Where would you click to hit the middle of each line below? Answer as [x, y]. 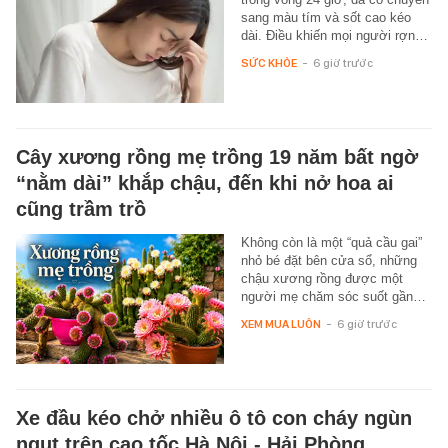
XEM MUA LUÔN [280, 324]
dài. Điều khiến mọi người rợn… [334, 36]
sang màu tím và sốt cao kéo [325, 18]
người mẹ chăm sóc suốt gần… [333, 297]
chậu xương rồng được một [321, 279]
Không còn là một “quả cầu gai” [331, 243]
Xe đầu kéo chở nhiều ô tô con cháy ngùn [214, 418]
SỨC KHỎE [268, 63]
